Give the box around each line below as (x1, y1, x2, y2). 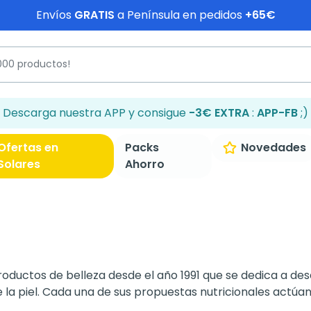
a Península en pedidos (114, 7, 245, 23)
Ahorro (125, 156, 165, 172)
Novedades (240, 140, 306, 155)
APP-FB (257, 105, 298, 121)
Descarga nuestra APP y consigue (3, 105, 189, 121)
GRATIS (74, 7, 115, 23)
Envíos (35, 7, 74, 23)
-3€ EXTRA (189, 105, 249, 121)
